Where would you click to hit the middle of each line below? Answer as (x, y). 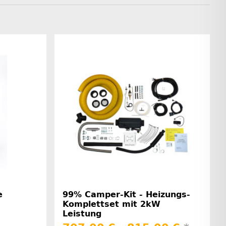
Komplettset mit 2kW (111, 204)
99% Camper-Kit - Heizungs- (126, 194)
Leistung (82, 213)
